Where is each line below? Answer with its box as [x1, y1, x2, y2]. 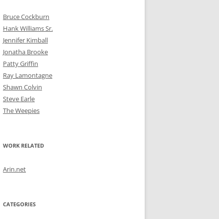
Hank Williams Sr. [3, 24, 53, 33]
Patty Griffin [3, 59, 38, 68]
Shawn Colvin [3, 83, 42, 91]
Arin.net [3, 165, 26, 174]
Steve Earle [3, 94, 35, 103]
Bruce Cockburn [3, 12, 49, 21]
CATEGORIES [3, 200, 36, 208]
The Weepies [3, 106, 40, 115]
